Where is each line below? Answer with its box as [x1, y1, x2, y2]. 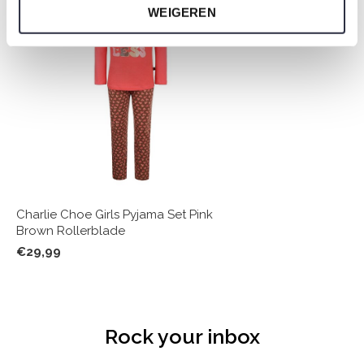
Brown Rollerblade [16, 223, 125, 239]
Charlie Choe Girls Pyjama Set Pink [16, 207, 213, 223]
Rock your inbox [104, 324, 260, 349]
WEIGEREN [148, 5, 216, 19]
